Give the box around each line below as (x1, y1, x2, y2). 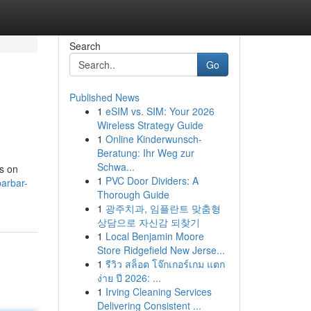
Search (69, 39, 101, 53)
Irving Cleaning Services (105, 285, 212, 299)
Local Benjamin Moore (105, 229, 204, 243)
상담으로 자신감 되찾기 (96, 215, 200, 229)
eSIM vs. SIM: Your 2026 (105, 104, 215, 118)
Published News (69, 90, 140, 104)
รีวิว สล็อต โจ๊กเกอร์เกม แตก (105, 257, 225, 271)
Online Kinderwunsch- (105, 132, 202, 146)
